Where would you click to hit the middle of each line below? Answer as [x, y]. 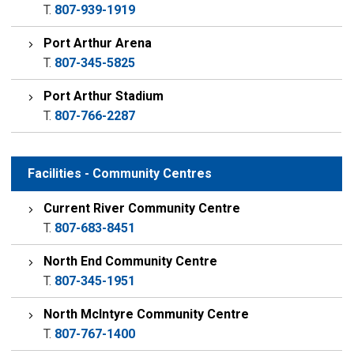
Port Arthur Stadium [104, 96]
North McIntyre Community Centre [147, 314]
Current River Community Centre [142, 208]
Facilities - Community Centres [120, 173]
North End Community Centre [131, 261]
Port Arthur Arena [98, 43]
